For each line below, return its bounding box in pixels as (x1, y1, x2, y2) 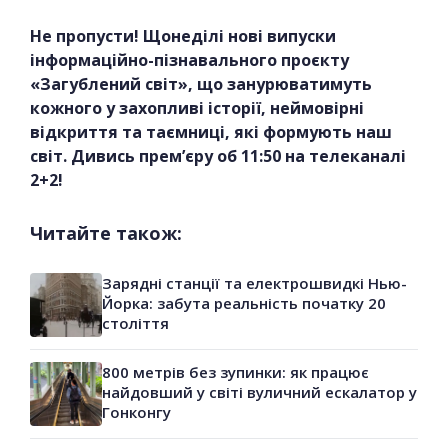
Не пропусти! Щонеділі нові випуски (30, 25, 336, 48)
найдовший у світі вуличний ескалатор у (102, 382, 417, 403)
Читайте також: (30, 221, 182, 246)
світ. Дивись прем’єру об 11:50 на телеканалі (30, 145, 406, 168)
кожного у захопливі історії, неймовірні (30, 97, 364, 120)
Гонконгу (102, 402, 171, 423)
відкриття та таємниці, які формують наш (30, 121, 392, 144)
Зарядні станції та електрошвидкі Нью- (102, 273, 407, 294)
